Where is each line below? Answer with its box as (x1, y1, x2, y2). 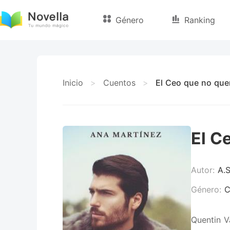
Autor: (191, 165, 218, 175)
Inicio (63, 78, 83, 88)
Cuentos (103, 78, 136, 88)
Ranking (184, 15, 216, 25)
